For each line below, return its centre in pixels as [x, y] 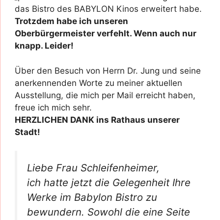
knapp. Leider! [44, 46]
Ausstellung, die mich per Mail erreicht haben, [105, 95]
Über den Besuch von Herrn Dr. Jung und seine [108, 70]
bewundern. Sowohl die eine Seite [109, 212]
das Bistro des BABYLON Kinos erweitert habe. [108, 9]
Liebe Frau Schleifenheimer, [93, 168]
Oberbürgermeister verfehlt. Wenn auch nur [106, 33]
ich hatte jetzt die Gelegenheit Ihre [109, 182]
